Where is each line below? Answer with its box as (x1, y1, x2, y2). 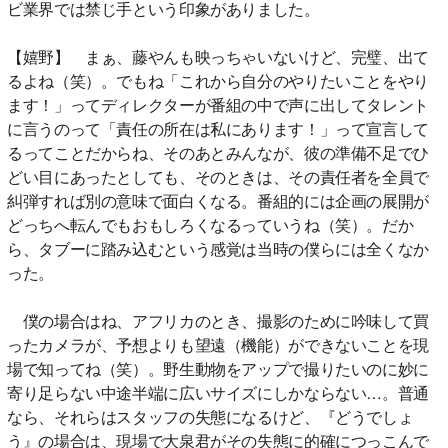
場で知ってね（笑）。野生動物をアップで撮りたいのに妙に (7, 356, 429, 380)
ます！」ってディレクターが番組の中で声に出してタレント (7, 92, 429, 116)
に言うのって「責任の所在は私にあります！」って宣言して (7, 116, 429, 140)
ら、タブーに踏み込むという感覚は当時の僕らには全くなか (7, 236, 429, 260)
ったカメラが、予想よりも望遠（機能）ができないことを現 (7, 332, 429, 356)
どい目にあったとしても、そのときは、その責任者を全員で (7, 164, 429, 188)
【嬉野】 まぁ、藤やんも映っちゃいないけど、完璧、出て (7, 44, 429, 68)
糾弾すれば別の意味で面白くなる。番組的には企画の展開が (7, 188, 429, 212)
